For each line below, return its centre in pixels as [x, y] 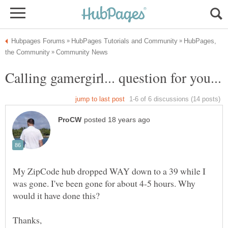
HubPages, [200, 41]
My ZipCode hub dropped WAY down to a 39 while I [109, 171]
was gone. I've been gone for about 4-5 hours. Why [104, 183]
